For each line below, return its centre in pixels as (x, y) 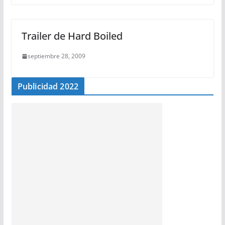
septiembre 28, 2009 (56, 56)
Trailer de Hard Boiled (72, 36)
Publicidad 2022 (48, 86)
